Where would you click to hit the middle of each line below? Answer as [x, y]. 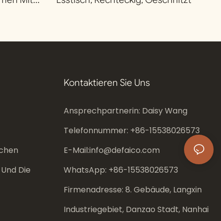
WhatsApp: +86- [95, 170]
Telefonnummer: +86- [106, 131]
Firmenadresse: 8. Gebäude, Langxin [132, 190]
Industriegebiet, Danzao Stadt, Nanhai [136, 210]
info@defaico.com [124, 150]
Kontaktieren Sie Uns [107, 82]
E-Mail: [76, 150]
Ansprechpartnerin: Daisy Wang [125, 111]
